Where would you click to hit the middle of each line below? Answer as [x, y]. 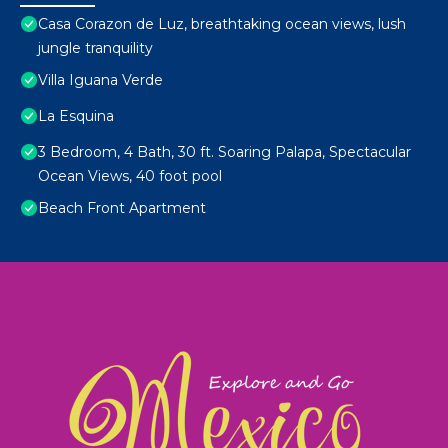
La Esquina [76, 116]
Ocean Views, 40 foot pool [130, 176]
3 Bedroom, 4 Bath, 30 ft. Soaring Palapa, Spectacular [224, 152]
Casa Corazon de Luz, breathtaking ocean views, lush [222, 24]
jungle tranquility [95, 48]
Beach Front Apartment [122, 208]
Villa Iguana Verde [100, 80]
